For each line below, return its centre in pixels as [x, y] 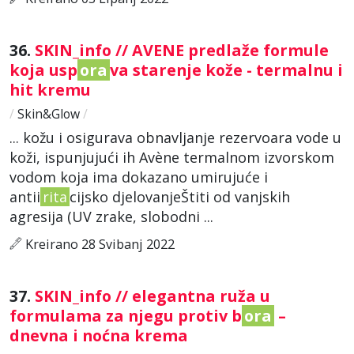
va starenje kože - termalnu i [226, 70]
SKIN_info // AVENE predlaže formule [182, 50]
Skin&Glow [49, 113]
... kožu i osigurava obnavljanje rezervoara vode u [175, 137]
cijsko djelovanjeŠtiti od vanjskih [180, 196]
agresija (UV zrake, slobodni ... [111, 216]
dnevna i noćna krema [101, 335]
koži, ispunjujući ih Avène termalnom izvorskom [172, 157]
